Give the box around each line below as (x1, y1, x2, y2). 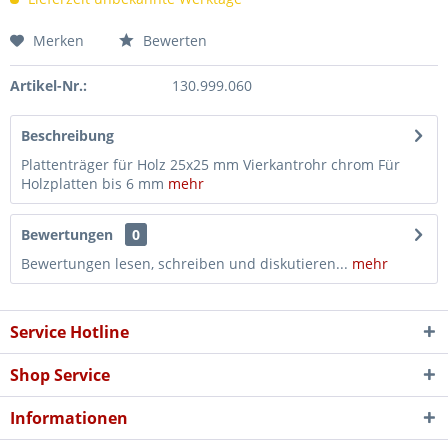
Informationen (10, 407, 128, 429)
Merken (33, 31, 84, 50)
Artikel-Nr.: (10, 76, 87, 95)
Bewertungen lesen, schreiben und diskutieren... (21, 254, 348, 273)
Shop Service (10, 364, 110, 386)
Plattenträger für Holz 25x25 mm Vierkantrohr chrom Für (21, 155, 400, 174)
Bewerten (139, 31, 207, 50)
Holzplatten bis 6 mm (21, 174, 168, 193)
